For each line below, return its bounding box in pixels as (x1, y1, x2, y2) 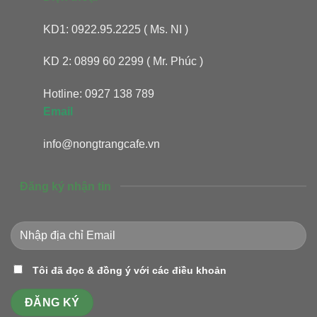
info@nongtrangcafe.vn (43, 137, 160, 150)
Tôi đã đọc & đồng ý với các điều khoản (33, 264, 226, 276)
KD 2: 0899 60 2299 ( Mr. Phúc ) (43, 55, 203, 68)
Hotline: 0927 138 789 (43, 88, 154, 100)
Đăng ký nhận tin (19, 180, 111, 192)
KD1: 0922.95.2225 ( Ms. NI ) (43, 23, 188, 35)
